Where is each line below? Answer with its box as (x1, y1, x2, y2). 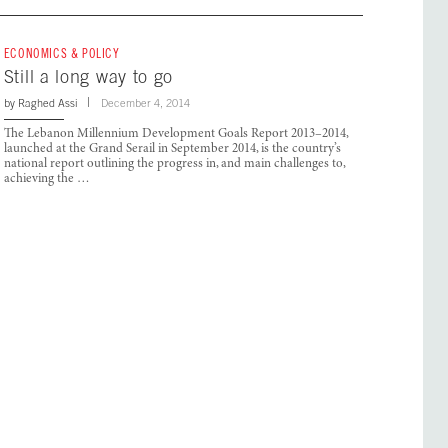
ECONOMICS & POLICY (3, 46, 120, 62)
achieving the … (3, 173, 90, 187)
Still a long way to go (3, 66, 174, 88)
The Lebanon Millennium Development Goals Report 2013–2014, (3, 128, 348, 142)
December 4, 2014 (100, 97, 190, 110)
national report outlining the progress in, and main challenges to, (3, 158, 345, 172)
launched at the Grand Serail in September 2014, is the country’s (3, 143, 341, 157)
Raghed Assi (17, 97, 77, 110)
